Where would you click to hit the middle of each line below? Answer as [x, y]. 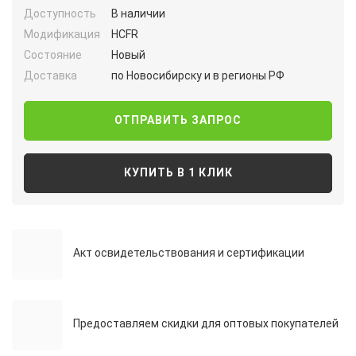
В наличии [138, 14]
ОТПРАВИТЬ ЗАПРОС [178, 120]
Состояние [53, 54]
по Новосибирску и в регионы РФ [198, 75]
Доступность [60, 14]
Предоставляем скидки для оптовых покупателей [205, 323]
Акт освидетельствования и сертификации [188, 252]
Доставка [50, 75]
